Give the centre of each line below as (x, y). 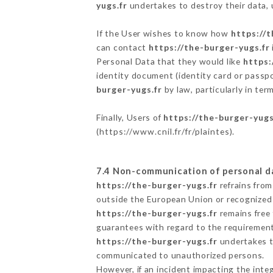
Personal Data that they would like (169, 61)
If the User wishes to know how (163, 33)
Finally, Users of (130, 117)
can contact (122, 47)
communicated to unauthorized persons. (180, 255)
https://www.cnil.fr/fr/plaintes (164, 131)
